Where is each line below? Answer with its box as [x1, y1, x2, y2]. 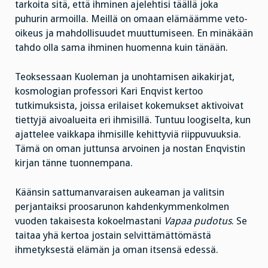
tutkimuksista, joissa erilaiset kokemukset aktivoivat [15, 99, 243, 111]
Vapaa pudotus [164, 215, 232, 227]
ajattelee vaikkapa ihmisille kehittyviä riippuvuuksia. [15, 128, 241, 140]
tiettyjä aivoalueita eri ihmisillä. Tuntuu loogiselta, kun [15, 114, 251, 126]
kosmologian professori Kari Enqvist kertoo [15, 85, 203, 97]
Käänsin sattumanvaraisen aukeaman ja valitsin [15, 186, 224, 198]
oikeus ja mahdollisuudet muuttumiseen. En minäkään [15, 28, 253, 39]
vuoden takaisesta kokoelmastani [15, 215, 164, 227]
